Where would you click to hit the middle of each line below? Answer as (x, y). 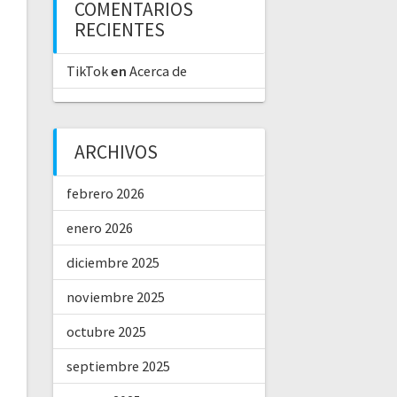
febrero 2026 (105, 194)
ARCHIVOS (116, 152)
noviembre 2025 (115, 297)
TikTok (87, 71)
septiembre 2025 (118, 366)
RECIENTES (119, 30)
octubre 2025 (106, 332)
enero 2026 (99, 228)
